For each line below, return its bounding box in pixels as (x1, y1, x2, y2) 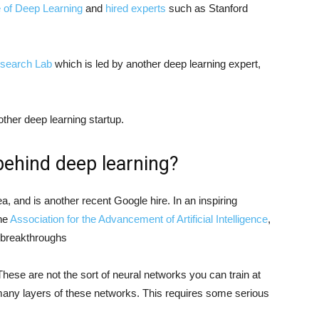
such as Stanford (166, 1, 248, 14)
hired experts (105, 1, 166, 14)
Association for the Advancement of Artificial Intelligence (10, 212, 268, 225)
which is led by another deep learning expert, (52, 57, 261, 70)
